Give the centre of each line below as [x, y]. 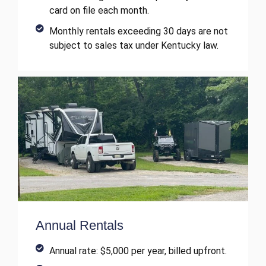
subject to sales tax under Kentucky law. [134, 46]
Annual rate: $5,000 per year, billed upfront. [138, 251]
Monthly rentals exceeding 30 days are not [138, 31]
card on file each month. [99, 11]
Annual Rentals [80, 226]
